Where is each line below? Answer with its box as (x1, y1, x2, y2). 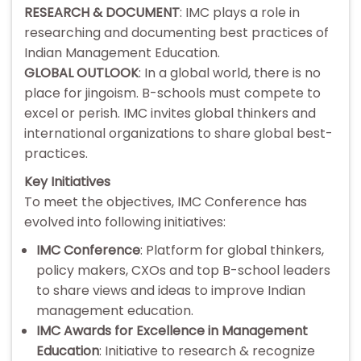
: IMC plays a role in (180, 3, 300, 23)
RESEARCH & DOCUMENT (24, 3, 180, 23)
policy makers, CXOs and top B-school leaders (36, 261, 330, 280)
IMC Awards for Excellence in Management (36, 322, 308, 341)
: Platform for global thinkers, (140, 241, 324, 260)
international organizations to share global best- (24, 124, 333, 143)
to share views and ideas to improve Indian (36, 281, 305, 301)
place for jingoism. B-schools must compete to (24, 84, 321, 103)
